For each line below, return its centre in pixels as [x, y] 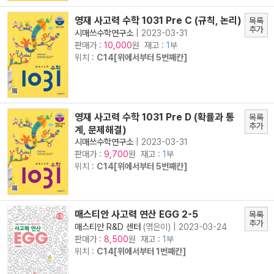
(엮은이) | [160, 226]
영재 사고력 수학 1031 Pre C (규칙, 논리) [158, 20]
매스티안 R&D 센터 [108, 226]
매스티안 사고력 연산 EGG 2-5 [136, 214]
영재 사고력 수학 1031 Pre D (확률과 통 [154, 117]
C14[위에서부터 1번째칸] [142, 251]
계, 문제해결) [101, 130]
